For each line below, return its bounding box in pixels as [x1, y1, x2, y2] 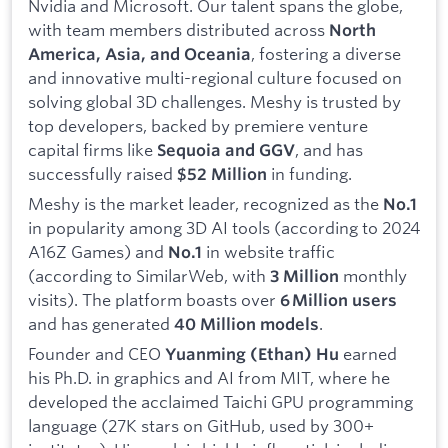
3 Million [270, 265, 339, 286]
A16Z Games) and [28, 240, 168, 262]
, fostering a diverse [251, 43, 401, 65]
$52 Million [177, 164, 267, 185]
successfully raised [28, 163, 177, 185]
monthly [339, 264, 407, 286]
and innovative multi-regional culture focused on [28, 67, 402, 89]
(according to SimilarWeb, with [28, 264, 270, 286]
